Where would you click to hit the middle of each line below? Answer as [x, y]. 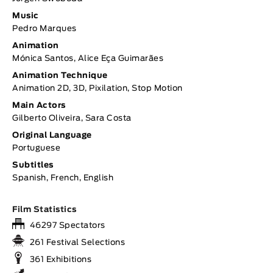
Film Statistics [44, 210]
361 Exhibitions [59, 260]
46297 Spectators [66, 226]
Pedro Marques [44, 29]
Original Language [52, 136]
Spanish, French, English [63, 179]
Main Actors [39, 106]
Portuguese [36, 149]
